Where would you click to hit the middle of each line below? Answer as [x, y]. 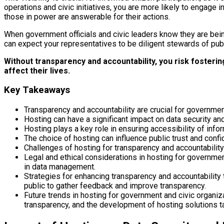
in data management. [60, 167]
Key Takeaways [37, 90]
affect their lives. [37, 70]
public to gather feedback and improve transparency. [115, 186]
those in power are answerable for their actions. [87, 16]
